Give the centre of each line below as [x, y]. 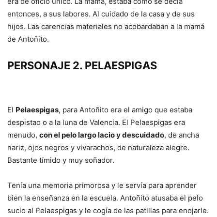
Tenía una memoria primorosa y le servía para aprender [102, 186]
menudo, [23, 135]
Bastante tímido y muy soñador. [61, 160]
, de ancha [182, 135]
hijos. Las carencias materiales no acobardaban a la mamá [106, 27]
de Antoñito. [28, 39]
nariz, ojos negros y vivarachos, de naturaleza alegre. [98, 148]
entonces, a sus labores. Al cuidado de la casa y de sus [101, 14]
